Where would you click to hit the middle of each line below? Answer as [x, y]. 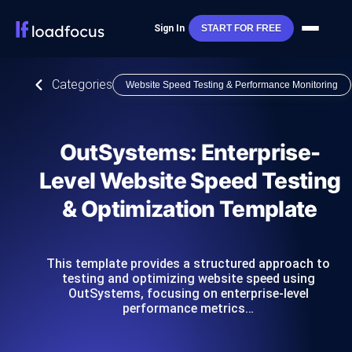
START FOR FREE [241, 29]
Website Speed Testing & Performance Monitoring [232, 85]
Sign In [169, 29]
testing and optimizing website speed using [188, 279]
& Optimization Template [190, 209]
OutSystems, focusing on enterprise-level [188, 293]
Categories [82, 84]
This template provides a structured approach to [188, 264]
